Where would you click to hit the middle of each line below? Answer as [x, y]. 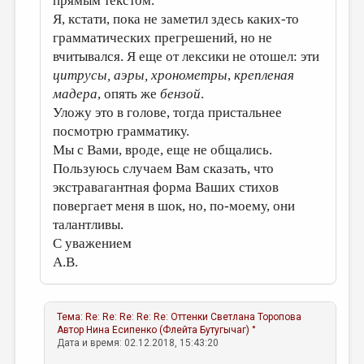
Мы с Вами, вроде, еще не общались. [163, 150]
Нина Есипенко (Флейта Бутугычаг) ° [171, 330]
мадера [76, 94]
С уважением [93, 243]
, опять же [129, 94]
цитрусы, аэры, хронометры [141, 75]
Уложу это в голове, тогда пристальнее [168, 113]
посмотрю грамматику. [121, 131]
